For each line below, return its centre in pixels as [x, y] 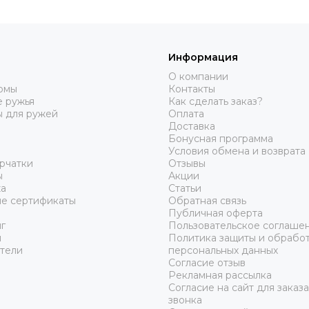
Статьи [185, 188]
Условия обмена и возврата [237, 151]
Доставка [192, 126]
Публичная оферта [216, 213]
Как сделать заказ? [216, 101]
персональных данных [223, 250]
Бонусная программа [221, 139]
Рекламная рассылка [220, 275]
